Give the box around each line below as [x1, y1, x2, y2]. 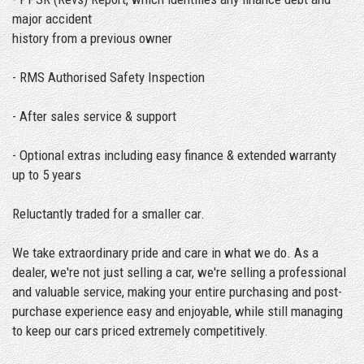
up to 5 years [12, 166, 81, 183]
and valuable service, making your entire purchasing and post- [12, 283, 342, 300]
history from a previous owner [12, 29, 172, 46]
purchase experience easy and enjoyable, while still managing [12, 302, 343, 319]
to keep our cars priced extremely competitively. [12, 322, 268, 339]
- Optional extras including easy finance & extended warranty [12, 146, 336, 163]
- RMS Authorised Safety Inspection [12, 68, 205, 85]
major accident [12, 10, 92, 27]
